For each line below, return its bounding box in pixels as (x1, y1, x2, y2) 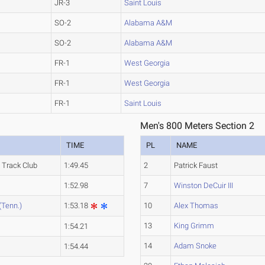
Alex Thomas (174, 201, 219, 210)
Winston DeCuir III (174, 181, 234, 190)
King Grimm (174, 221, 215, 230)
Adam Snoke (174, 241, 217, 250)
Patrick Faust (174, 161, 218, 170)
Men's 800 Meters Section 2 (140, 120, 255, 131)
